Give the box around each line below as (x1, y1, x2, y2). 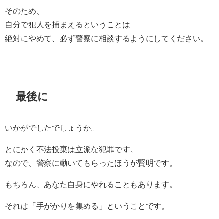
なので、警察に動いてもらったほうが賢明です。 (5, 159, 177, 167)
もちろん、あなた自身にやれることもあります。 (5, 180, 177, 189)
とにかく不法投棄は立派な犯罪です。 (5, 145, 138, 153)
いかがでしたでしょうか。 (5, 124, 99, 132)
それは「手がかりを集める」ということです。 (5, 202, 169, 210)
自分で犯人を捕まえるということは (5, 21, 130, 29)
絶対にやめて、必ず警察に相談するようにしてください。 (5, 34, 208, 43)
